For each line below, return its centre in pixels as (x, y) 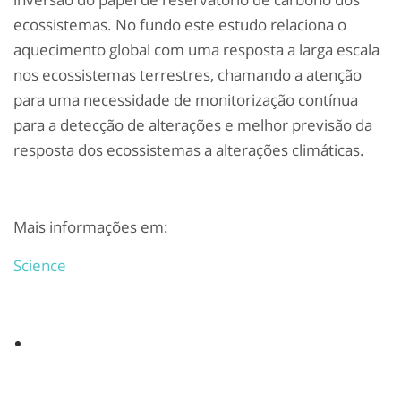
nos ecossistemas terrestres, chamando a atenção (188, 75)
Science (42, 266)
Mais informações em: (93, 227)
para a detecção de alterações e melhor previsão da (193, 125)
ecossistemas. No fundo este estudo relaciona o (180, 25)
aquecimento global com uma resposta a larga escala (196, 50)
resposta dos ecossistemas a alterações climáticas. (189, 150)
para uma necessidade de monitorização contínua (186, 100)
